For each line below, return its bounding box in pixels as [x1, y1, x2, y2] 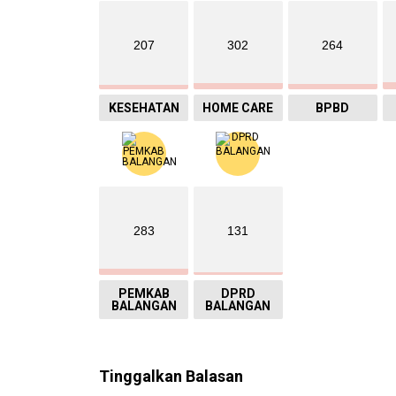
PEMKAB [118, 286, 170, 301]
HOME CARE [202, 101, 274, 116]
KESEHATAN [108, 101, 179, 116]
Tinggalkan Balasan [99, 367, 243, 386]
